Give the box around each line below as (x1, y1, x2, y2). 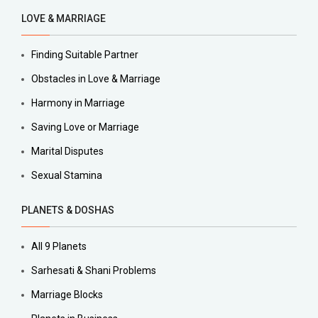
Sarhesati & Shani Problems (31, 265, 156, 276)
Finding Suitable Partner (31, 49, 138, 60)
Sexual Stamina (31, 170, 102, 181)
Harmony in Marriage (31, 97, 125, 109)
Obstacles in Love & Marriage (31, 73, 160, 84)
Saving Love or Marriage (31, 121, 139, 133)
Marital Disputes (31, 146, 104, 157)
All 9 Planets (31, 241, 87, 252)
